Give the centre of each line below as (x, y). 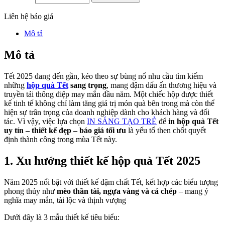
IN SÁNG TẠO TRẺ (122, 122)
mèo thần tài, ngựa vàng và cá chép (117, 191)
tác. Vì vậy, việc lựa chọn (45, 122)
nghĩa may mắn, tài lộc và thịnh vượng (65, 200)
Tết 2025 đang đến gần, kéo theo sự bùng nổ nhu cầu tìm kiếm (103, 76)
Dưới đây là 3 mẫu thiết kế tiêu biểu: (62, 217)
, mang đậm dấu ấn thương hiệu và (161, 85)
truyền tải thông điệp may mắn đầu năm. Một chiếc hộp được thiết (108, 94)
